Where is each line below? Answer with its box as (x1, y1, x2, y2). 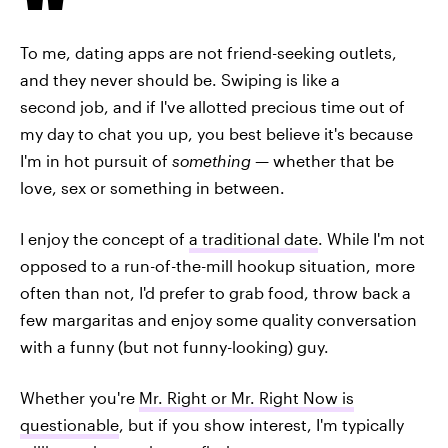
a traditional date (189, 229, 318, 248)
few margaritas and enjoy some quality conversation (20, 310, 417, 329)
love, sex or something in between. (20, 178, 285, 197)
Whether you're (20, 388, 139, 407)
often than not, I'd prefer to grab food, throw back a (20, 283, 411, 302)
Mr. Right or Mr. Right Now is (139, 388, 354, 407)
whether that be (273, 151, 394, 170)
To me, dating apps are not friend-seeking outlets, (20, 43, 397, 62)
